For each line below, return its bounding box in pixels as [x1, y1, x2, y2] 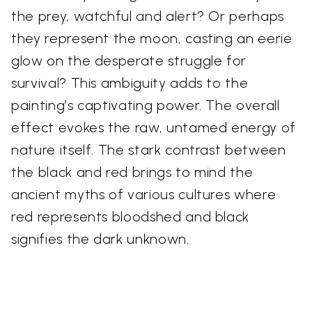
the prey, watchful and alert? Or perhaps [11, 7, 284, 24]
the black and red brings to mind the [11, 163, 253, 180]
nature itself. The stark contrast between [11, 141, 286, 158]
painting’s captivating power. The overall [11, 96, 280, 114]
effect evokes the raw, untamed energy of [11, 118, 296, 136]
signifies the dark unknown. [11, 230, 189, 247]
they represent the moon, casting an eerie [11, 29, 292, 47]
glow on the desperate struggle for [11, 52, 247, 69]
